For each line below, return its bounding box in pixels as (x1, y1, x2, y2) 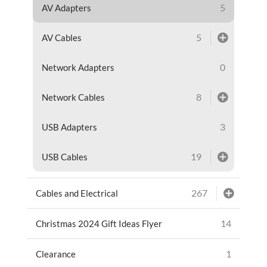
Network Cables (41, 91, 105, 103)
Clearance (35, 248, 76, 259)
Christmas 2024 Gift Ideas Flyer (35, 218, 162, 229)
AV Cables (41, 32, 82, 43)
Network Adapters (41, 61, 114, 73)
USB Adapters (41, 121, 97, 132)
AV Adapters (41, 2, 91, 13)
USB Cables (41, 151, 88, 162)
